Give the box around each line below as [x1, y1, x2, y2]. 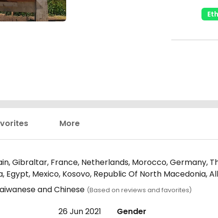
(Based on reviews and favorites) [87, 186, 192, 194]
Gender [117, 206, 146, 217]
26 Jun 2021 [58, 206, 101, 217]
